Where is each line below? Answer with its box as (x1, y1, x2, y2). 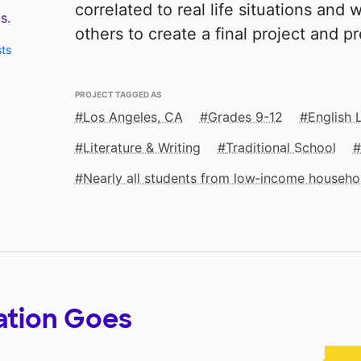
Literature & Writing (82, 139, 201, 156)
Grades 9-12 (207, 109, 283, 126)
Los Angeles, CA (82, 109, 183, 126)
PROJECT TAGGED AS (74, 86, 162, 101)
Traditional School (225, 139, 336, 156)
